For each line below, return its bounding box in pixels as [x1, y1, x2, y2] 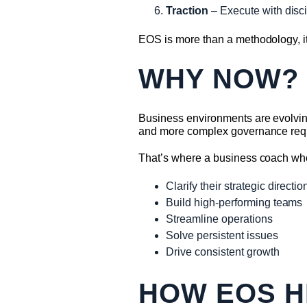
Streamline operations [166, 212, 273, 225]
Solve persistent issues [166, 229, 278, 241]
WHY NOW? [138, 63, 299, 94]
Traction [166, 4, 208, 16]
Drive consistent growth [166, 245, 280, 258]
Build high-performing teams [166, 196, 303, 208]
